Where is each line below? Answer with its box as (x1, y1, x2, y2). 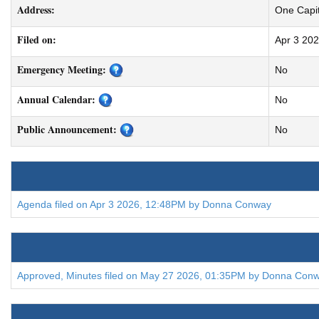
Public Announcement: (17, 122, 117, 137)
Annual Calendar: (17, 92, 95, 107)
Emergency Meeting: (17, 62, 106, 77)
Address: (17, 2, 55, 17)
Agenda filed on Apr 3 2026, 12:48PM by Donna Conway (17, 199, 271, 210)
